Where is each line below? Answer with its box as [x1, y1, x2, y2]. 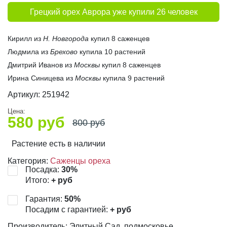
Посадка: [25, 165, 61, 174]
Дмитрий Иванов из [8, 60, 74, 69]
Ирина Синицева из [8, 73, 75, 82]
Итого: [25, 175, 51, 184]
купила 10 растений [78, 47, 145, 56]
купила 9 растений [101, 73, 165, 82]
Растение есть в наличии [11, 139, 105, 148]
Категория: [8, 156, 50, 165]
